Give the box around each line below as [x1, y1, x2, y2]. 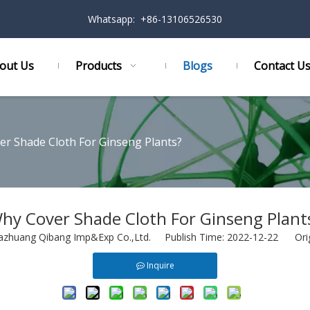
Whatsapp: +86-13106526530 [88, 12, 222, 26]
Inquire [146, 259, 174, 271]
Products [75, 58, 122, 73]
